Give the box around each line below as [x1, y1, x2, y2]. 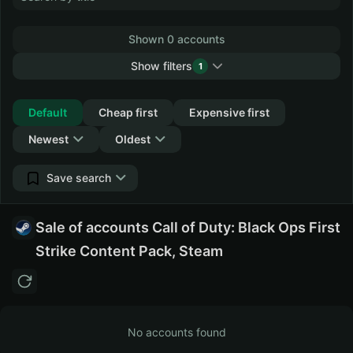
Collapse [147, 86, 192, 99]
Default [28, 106, 67, 119]
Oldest [115, 132, 150, 146]
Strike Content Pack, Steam [35, 243, 223, 259]
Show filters [131, 59, 192, 72]
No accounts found [127, 325, 226, 339]
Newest [28, 132, 69, 146]
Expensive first [189, 106, 269, 119]
